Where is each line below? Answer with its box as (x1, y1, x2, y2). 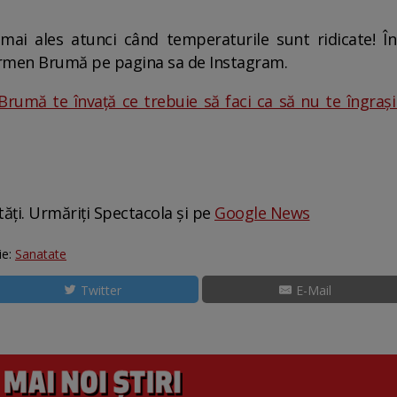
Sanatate (15, 245, 66, 262)
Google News (214, 202, 310, 223)
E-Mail (296, 282, 332, 299)
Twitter (81, 282, 122, 299)
